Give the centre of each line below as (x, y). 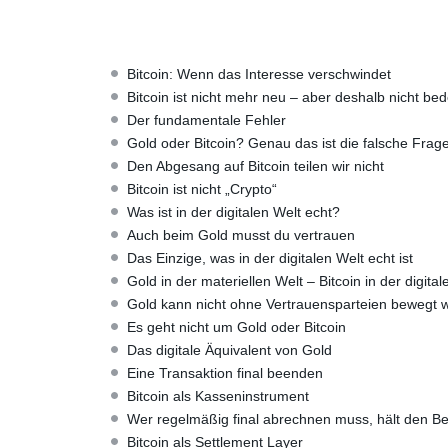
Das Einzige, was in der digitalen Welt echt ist (270, 258)
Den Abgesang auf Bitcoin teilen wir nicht (255, 166)
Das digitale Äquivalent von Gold (229, 350)
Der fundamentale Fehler (206, 120)
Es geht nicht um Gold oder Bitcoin (236, 327)
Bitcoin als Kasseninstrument (218, 396)
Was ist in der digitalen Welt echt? (233, 212)
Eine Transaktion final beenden (225, 373)
